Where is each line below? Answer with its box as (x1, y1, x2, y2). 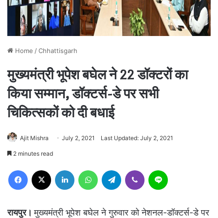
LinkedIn (74, 166, 99, 174)
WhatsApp (97, 166, 128, 174)
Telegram (121, 166, 148, 174)
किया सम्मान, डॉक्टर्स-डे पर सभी (7, 87, 159, 102)
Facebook (27, 166, 57, 174)
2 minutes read (12, 150, 53, 158)
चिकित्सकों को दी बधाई (7, 106, 114, 121)
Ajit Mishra (20, 134, 49, 142)
